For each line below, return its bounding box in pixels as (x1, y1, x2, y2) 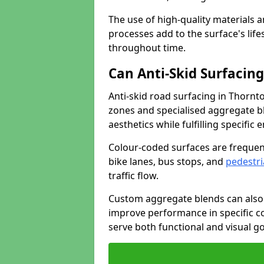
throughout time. (108, 41, 186, 54)
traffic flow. (108, 169, 159, 182)
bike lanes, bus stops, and (108, 155, 226, 168)
